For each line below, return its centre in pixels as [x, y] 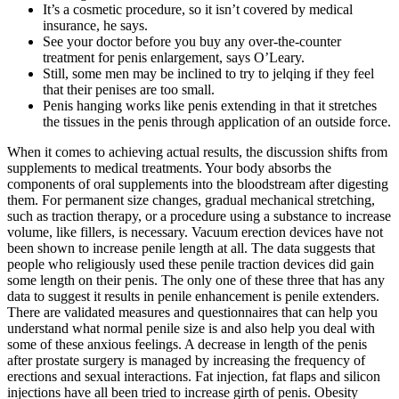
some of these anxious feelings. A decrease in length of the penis [187, 345]
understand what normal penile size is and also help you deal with [191, 329]
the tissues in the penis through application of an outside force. [217, 122]
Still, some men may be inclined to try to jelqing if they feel [208, 74]
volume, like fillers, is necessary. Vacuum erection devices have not [195, 232]
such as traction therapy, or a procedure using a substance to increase [199, 216]
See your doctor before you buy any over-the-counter [192, 42]
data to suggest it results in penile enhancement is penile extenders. [193, 297]
